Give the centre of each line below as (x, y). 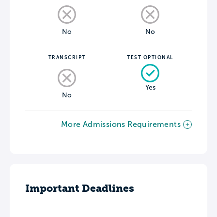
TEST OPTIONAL (150, 58)
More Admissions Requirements (121, 124)
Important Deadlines (80, 188)
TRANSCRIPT (67, 58)
